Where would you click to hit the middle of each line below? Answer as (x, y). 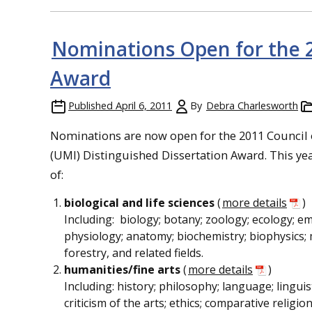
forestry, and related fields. (134, 252)
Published (91, 105)
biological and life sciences (141, 202)
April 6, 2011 (144, 105)
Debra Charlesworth (252, 105)
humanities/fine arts (122, 269)
